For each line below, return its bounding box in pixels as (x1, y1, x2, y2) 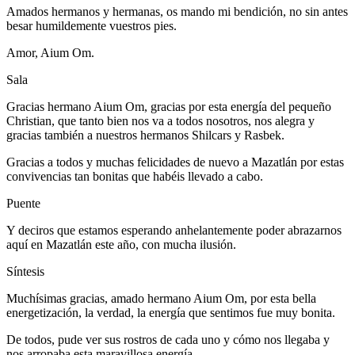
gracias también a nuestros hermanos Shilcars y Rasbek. (6, 128, 284, 142)
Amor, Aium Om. (6, 45, 94, 59)
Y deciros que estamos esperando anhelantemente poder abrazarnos (6, 223, 342, 237)
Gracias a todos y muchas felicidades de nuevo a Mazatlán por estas (6, 155, 344, 169)
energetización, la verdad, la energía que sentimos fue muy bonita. (6, 305, 335, 319)
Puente (6, 196, 40, 210)
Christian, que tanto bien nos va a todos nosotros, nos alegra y (6, 113, 315, 128)
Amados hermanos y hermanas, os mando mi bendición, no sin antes (6, 4, 348, 18)
